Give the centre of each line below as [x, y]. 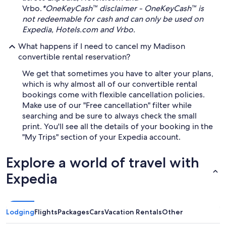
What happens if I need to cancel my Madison [102, 46]
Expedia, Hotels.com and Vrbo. [79, 30]
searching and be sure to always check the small [109, 116]
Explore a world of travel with [103, 162]
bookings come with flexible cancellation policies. [114, 95]
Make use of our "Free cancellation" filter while [107, 105]
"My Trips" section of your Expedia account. [101, 137]
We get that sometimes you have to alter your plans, [118, 73]
